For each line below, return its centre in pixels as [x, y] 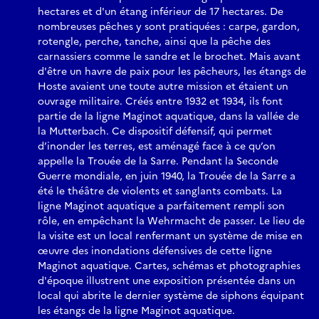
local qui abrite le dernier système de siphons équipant [171, 296]
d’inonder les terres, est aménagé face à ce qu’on [157, 147]
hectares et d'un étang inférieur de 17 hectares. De [161, 12]
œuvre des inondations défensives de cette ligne [155, 251]
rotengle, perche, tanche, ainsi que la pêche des [154, 42]
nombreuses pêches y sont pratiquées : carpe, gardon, [169, 27]
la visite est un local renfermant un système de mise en [170, 236]
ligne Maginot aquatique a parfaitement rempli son [161, 206]
